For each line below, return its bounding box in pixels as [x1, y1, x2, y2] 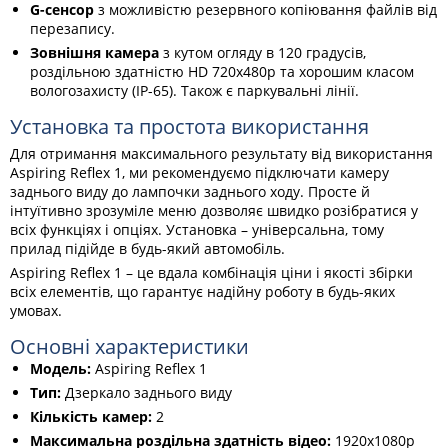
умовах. [10, 301, 62, 320]
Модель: [30, 359, 91, 378]
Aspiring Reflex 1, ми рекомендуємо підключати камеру [10, 163, 389, 182]
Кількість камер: [30, 407, 152, 426]
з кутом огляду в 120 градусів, [159, 43, 366, 62]
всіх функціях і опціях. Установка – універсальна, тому [10, 220, 384, 239]
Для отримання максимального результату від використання [10, 144, 433, 163]
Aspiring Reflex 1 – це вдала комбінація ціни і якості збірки [10, 263, 413, 282]
